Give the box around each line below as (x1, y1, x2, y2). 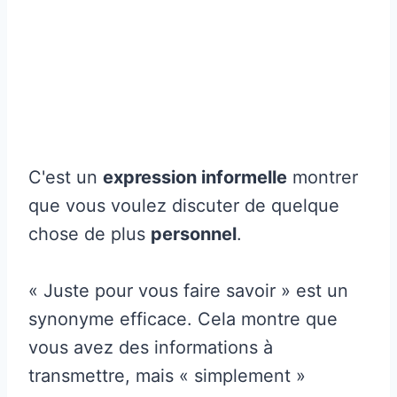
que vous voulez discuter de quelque (28, 194, 339, 216)
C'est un (28, 166, 103, 188)
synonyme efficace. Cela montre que (28, 307, 338, 330)
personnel (151, 222, 237, 245)
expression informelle (103, 166, 287, 188)
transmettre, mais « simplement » (28, 364, 306, 386)
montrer (287, 166, 358, 188)
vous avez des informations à (28, 336, 273, 358)
